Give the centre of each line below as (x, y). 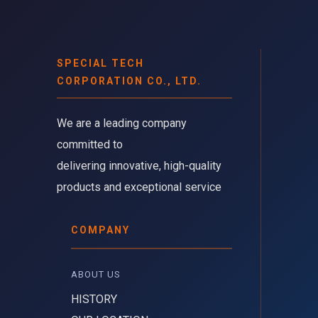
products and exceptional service (139, 187)
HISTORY (94, 300)
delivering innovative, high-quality (139, 166)
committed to (90, 145)
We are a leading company (122, 124)
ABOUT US (97, 275)
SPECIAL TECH (100, 64)
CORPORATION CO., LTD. (129, 81)
